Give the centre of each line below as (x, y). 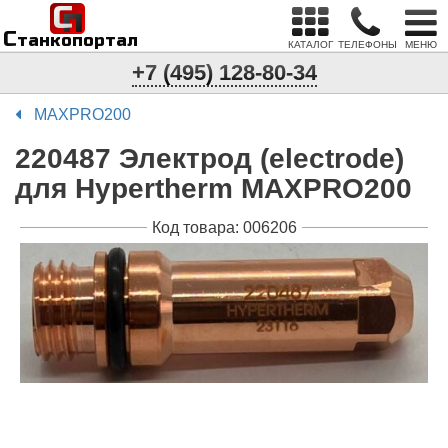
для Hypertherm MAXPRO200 (213, 188)
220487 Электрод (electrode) (209, 158)
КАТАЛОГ (310, 44)
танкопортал (77, 40)
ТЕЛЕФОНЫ (367, 44)
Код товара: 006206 (224, 227)
